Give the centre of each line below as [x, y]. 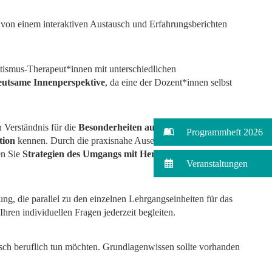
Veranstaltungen [217, 164]
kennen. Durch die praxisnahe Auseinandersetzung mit [121, 141]
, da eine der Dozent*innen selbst [169, 83]
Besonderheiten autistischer [135, 127]
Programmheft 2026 [225, 132]
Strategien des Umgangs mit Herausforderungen [122, 154]
